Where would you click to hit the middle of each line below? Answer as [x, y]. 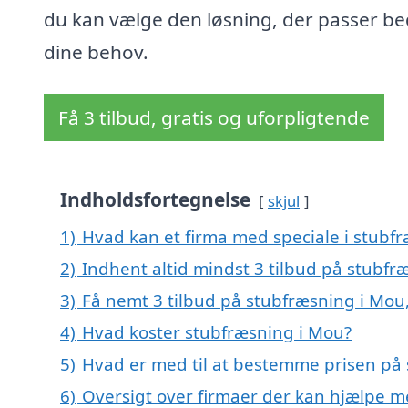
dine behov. [96, 52]
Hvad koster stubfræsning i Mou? [217, 332]
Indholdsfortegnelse [155, 200]
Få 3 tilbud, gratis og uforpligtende [214, 118]
